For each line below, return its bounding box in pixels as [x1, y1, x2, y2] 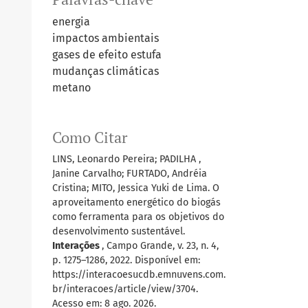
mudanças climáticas [52, 64, 159, 78]
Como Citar [52, 127, 127, 147]
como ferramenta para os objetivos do [52, 210, 224, 223]
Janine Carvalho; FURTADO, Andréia [52, 167, 207, 179]
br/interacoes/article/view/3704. [52, 283, 198, 295]
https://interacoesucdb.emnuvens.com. [52, 268, 225, 280]
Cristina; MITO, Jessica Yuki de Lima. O [52, 181, 219, 194]
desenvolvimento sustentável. [52, 225, 185, 237]
